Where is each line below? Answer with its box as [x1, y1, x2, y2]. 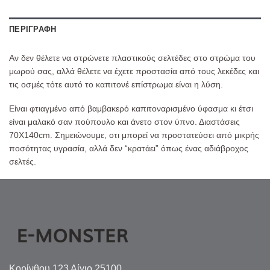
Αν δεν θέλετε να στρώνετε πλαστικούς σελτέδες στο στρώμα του [9, 52, 256, 63]
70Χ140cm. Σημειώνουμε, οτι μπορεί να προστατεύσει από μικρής [9, 130, 259, 140]
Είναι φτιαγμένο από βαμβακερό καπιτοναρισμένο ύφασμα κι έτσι [9, 103, 253, 113]
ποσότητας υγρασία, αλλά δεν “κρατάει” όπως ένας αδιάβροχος [9, 143, 248, 153]
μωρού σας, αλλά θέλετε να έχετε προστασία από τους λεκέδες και [9, 66, 259, 76]
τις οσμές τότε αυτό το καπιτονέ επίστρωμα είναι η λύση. [9, 79, 223, 89]
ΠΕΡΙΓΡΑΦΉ [9, 24, 57, 34]
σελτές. [9, 156, 36, 166]
